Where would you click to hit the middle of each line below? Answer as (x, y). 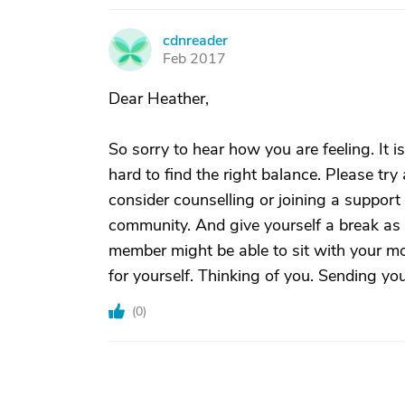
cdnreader (195, 41)
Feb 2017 (194, 59)
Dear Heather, (159, 99)
